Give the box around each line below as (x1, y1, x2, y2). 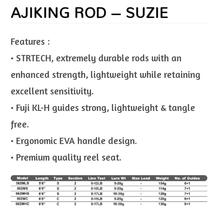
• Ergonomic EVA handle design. (11, 134, 138, 146)
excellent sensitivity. (11, 85, 94, 96)
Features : (11, 35, 50, 47)
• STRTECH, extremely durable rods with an (11, 52, 182, 63)
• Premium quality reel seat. (11, 151, 122, 163)
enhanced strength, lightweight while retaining (11, 68, 201, 80)
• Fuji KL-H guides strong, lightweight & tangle (11, 101, 196, 113)
